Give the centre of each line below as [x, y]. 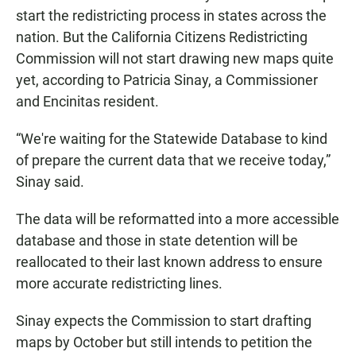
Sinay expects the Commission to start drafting [164, 320]
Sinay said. [50, 181]
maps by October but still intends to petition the [164, 342]
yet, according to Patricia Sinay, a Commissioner [167, 79]
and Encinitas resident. [87, 101]
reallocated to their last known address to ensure [169, 261]
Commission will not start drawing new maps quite [175, 58]
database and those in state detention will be [157, 240]
